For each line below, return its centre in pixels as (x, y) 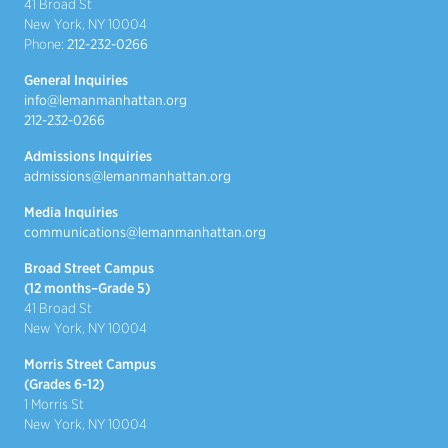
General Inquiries (76, 79)
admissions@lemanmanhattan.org (127, 175)
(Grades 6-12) (64, 383)
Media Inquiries (71, 211)
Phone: (45, 43)
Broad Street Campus (89, 267)
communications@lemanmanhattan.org (145, 231)
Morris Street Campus (90, 363)
